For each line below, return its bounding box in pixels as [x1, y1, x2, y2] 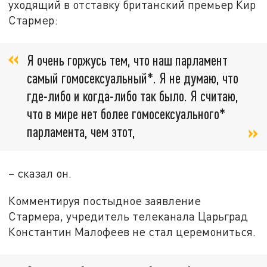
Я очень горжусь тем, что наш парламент [27, 51, 228, 69]
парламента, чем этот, [27, 123, 135, 140]
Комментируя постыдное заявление [8, 193, 201, 207]
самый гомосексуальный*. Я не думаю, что [27, 69, 238, 86]
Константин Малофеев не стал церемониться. [8, 224, 256, 238]
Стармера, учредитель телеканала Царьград [8, 209, 249, 223]
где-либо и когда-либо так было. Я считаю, [27, 87, 238, 104]
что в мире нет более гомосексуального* [27, 105, 225, 122]
